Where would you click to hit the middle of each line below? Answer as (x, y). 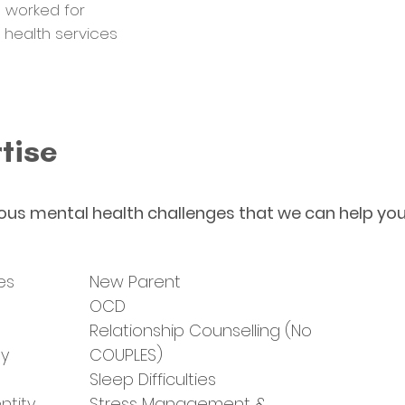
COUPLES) (126, 355)
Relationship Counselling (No (201, 330)
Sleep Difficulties (153, 379)
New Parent (135, 282)
